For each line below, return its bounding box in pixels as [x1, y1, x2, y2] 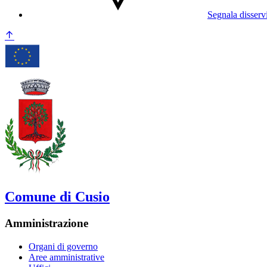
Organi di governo [29, 241, 98, 252]
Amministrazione [5, 217, 88, 230]
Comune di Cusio [5, 189, 110, 205]
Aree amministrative [29, 252, 104, 262]
